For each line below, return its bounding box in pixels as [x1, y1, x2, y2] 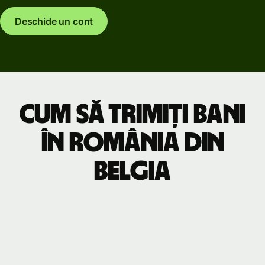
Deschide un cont [15, 15, 93, 28]
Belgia [94, 157, 171, 185]
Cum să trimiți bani [20, 101, 245, 128]
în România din [41, 129, 224, 157]
